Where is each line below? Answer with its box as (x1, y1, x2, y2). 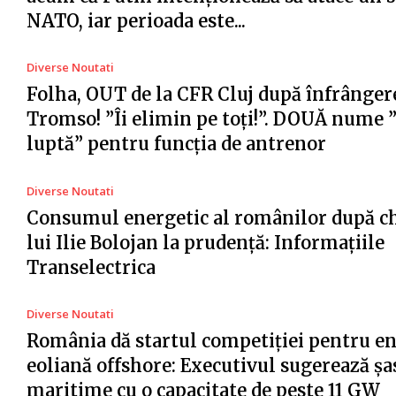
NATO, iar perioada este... (27, 9, 246, 32)
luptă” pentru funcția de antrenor (27, 133, 326, 156)
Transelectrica (27, 255, 156, 278)
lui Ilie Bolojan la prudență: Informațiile (27, 231, 385, 254)
